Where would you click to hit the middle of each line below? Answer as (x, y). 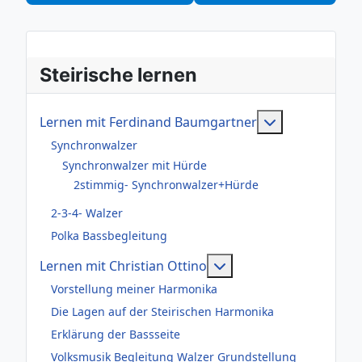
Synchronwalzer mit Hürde (135, 165)
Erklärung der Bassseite (116, 335)
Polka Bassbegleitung (109, 236)
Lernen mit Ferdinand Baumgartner (148, 122)
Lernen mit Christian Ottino (123, 265)
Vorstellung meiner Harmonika (134, 289)
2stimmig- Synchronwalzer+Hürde (166, 185)
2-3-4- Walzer (87, 213)
